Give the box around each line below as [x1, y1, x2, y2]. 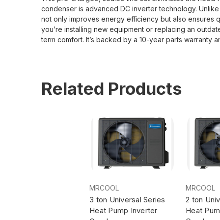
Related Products [41, 78, 182, 99]
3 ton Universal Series [89, 194, 165, 204]
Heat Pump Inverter [89, 205, 158, 215]
